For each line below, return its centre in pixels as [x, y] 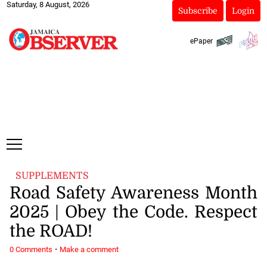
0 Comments [31, 249]
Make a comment [89, 249]
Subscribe [198, 11]
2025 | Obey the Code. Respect [133, 212]
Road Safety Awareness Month [133, 193]
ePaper [201, 41]
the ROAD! [51, 232]
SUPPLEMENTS [52, 176]
